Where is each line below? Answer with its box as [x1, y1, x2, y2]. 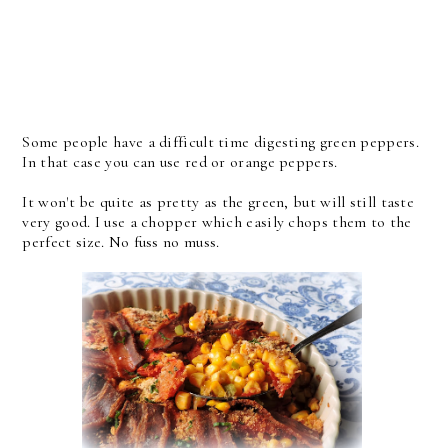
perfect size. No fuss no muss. [22, 231, 220, 252]
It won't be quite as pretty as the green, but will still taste [22, 191, 415, 212]
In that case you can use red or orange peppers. [22, 151, 342, 172]
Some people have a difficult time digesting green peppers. [22, 131, 419, 152]
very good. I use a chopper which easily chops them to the [22, 211, 412, 232]
